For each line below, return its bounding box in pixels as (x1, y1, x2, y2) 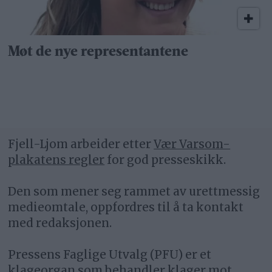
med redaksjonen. (8, 216, 112, 230)
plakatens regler (8, 152, 105, 167)
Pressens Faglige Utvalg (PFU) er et (8, 247, 212, 262)
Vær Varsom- (154, 137, 231, 151)
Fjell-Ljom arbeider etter (8, 137, 154, 151)
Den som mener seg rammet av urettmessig (8, 184, 260, 199)
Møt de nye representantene (8, 44, 189, 59)
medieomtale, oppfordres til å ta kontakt (8, 200, 244, 214)
